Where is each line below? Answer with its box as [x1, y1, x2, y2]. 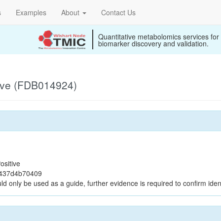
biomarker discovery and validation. [98, 38, 209, 48]
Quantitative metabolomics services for [98, 32, 219, 41]
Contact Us [101, 7, 136, 17]
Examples [16, 7, 46, 17]
